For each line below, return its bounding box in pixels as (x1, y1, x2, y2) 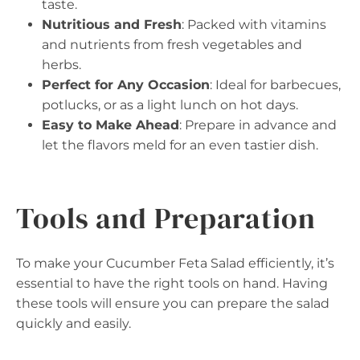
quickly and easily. (16, 316, 131, 332)
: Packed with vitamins (182, 17, 326, 33)
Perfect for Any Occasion (42, 77, 210, 93)
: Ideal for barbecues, (210, 77, 341, 93)
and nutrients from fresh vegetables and (42, 37, 302, 53)
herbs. (42, 57, 81, 73)
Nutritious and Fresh (42, 17, 182, 33)
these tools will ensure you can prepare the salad (16, 296, 329, 312)
